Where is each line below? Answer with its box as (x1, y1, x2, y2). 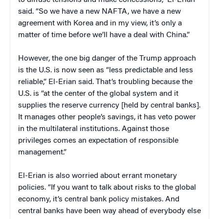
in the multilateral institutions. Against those (18, 125, 169, 133)
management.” (18, 149, 66, 157)
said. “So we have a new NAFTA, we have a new (18, 8, 181, 16)
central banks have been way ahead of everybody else (18, 207, 201, 216)
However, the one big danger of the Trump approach (18, 55, 196, 63)
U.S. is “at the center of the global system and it (18, 90, 178, 98)
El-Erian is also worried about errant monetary (18, 172, 177, 180)
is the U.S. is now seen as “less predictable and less (18, 66, 193, 75)
